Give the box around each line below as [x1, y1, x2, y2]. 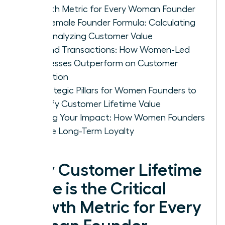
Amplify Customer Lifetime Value [29, 99, 161, 108]
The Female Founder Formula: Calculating [29, 18, 195, 27]
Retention [29, 72, 68, 81]
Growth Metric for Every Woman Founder [29, 4, 195, 14]
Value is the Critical [19, 180, 166, 197]
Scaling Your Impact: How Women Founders [29, 113, 205, 122]
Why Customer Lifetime [19, 161, 202, 179]
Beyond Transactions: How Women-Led [29, 45, 190, 54]
